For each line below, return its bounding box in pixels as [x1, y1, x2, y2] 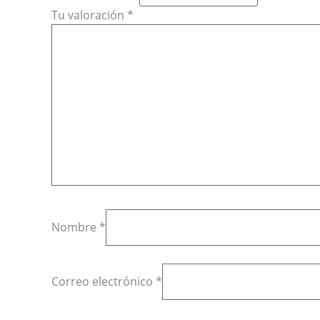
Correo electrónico [51, 274, 156, 290]
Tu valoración [51, 7, 127, 24]
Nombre [51, 219, 99, 235]
